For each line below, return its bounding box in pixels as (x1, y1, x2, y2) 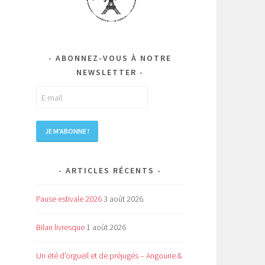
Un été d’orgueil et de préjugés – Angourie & (36, 250, 182, 261)
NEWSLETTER (76, 67, 137, 78)
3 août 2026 (104, 193, 143, 205)
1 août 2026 (86, 222, 126, 233)
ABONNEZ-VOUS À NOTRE (56, 53, 172, 64)
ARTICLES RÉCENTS (66, 165, 154, 176)
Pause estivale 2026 (36, 193, 102, 205)
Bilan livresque (36, 222, 85, 233)
